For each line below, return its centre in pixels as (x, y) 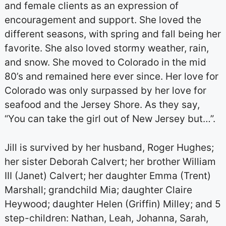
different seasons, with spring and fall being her (112, 34)
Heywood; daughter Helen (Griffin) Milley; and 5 (112, 204)
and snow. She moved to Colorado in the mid (105, 62)
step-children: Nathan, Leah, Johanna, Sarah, (106, 218)
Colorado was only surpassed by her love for (105, 91)
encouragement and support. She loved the (103, 20)
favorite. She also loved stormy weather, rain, (106, 48)
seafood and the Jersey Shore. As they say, (102, 105)
